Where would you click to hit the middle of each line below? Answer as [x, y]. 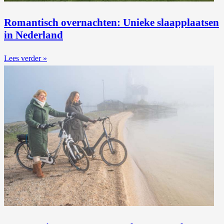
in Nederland [33, 35]
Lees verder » [25, 58]
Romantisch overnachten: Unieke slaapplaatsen [111, 22]
